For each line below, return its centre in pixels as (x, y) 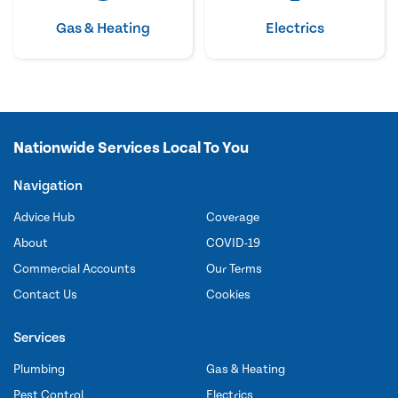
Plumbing (39, 369)
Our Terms (234, 269)
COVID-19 (233, 243)
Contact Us (45, 295)
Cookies (228, 295)
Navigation (48, 185)
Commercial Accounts (75, 269)
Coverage (233, 217)
